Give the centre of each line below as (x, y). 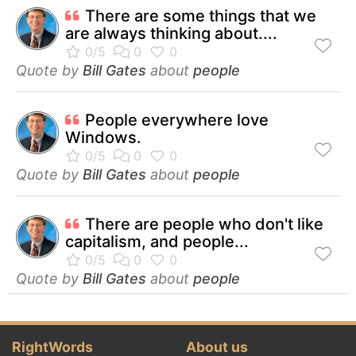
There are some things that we (201, 15)
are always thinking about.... (171, 33)
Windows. (103, 137)
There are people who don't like (204, 224)
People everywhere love (177, 120)
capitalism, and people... (157, 241)
